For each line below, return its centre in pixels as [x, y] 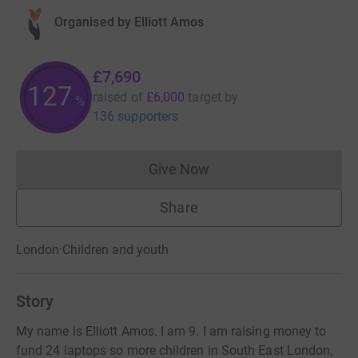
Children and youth [115, 250]
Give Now [179, 169]
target [205, 97]
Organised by [93, 22]
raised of [118, 97]
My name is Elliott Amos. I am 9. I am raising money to [171, 331]
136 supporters [136, 116]
